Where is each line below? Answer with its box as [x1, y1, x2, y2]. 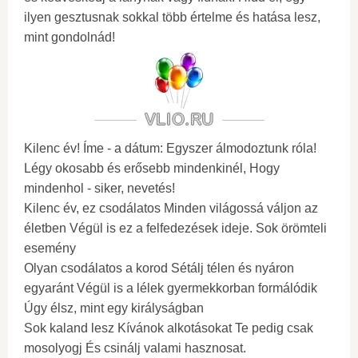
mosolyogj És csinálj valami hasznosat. [24, 341, 246, 355]
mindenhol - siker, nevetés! [24, 181, 175, 195]
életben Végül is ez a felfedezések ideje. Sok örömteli [24, 221, 327, 235]
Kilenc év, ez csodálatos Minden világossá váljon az [24, 201, 318, 215]
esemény [24, 241, 76, 255]
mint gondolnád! [24, 30, 115, 44]
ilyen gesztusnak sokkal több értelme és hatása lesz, [24, 10, 320, 24]
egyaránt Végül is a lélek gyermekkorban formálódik [24, 281, 317, 295]
